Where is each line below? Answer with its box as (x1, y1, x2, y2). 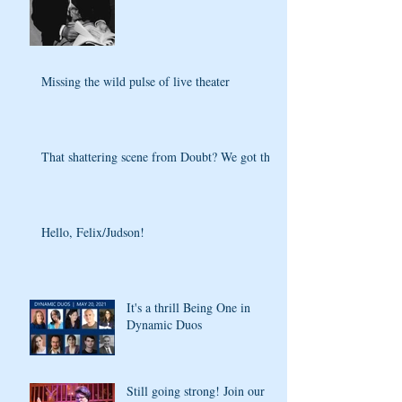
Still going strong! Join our (127, 381, 265, 399)
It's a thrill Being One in (127, 298, 250, 316)
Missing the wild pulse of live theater (41, 72, 230, 90)
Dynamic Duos (127, 315, 202, 333)
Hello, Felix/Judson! (41, 223, 144, 240)
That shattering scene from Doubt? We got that (41, 147, 279, 165)
